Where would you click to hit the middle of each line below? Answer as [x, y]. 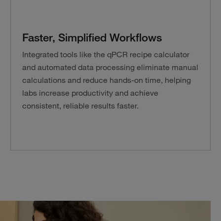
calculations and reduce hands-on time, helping [107, 80]
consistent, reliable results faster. [81, 106]
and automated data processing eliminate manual [110, 67]
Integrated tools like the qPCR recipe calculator [106, 54]
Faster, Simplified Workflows [92, 37]
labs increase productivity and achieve [91, 93]
